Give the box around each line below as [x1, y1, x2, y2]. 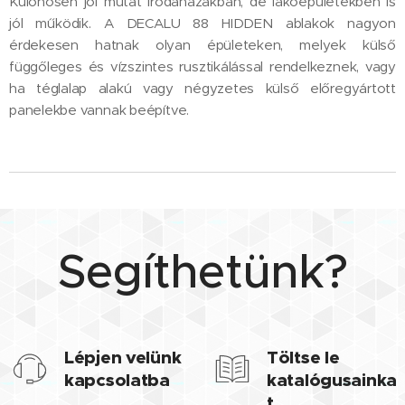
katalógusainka [267, 368, 398, 391]
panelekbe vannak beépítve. [9, 100, 190, 118]
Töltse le [267, 345, 340, 369]
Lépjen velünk [64, 345, 182, 369]
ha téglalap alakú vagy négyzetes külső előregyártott [9, 79, 396, 97]
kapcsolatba [64, 368, 170, 391]
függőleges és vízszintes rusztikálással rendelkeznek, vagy [9, 57, 396, 75]
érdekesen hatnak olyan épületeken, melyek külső [9, 35, 396, 53]
